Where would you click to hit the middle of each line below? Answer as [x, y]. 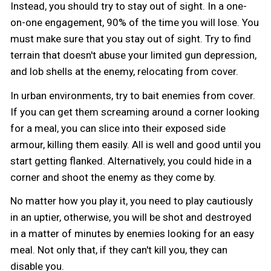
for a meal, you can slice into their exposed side [118, 128]
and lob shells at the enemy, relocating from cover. [124, 71]
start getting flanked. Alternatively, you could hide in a [131, 161]
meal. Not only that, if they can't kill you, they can [119, 250]
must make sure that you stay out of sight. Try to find [131, 38]
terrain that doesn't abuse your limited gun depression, [133, 55]
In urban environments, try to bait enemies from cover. [133, 95]
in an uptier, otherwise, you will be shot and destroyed [131, 217]
